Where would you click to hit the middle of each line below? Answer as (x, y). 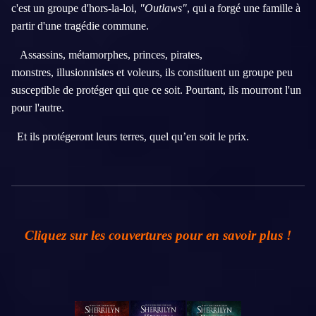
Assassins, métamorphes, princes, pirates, (107, 55)
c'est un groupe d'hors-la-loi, (75, 8)
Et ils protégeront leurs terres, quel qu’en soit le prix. (130, 137)
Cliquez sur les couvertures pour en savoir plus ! (158, 236)
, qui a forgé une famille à (244, 8)
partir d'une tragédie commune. (80, 26)
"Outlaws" (163, 8)
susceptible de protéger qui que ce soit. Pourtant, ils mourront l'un (156, 90)
